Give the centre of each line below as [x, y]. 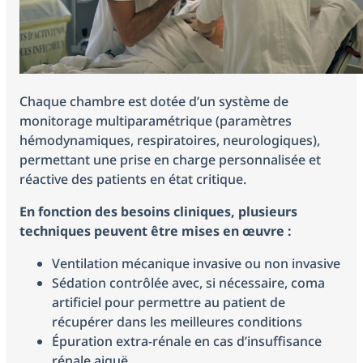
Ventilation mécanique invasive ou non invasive [196, 263]
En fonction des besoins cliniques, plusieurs [158, 211]
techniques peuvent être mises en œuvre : [156, 231]
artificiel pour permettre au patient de [169, 302]
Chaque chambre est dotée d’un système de [154, 101]
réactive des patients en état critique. [133, 179]
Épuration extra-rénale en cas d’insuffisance [187, 341]
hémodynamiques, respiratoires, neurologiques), [170, 140]
